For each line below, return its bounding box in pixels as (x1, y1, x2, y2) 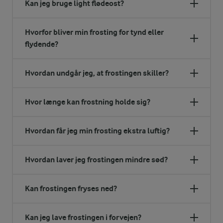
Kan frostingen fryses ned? (25, 183, 117, 193)
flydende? (25, 39, 58, 49)
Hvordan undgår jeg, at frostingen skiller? (25, 68, 169, 78)
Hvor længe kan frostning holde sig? (25, 97, 150, 107)
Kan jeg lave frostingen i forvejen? (25, 212, 141, 222)
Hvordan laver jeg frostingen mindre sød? (25, 154, 168, 164)
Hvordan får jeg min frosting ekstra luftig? (25, 125, 170, 135)
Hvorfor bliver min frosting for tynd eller (25, 27, 164, 37)
